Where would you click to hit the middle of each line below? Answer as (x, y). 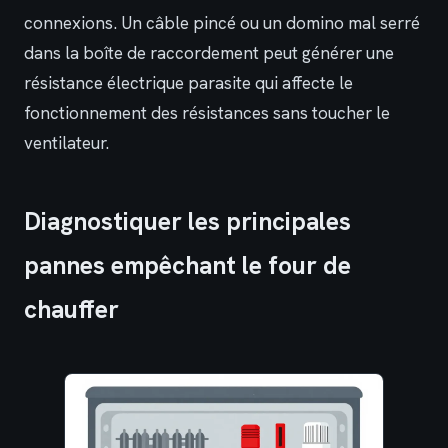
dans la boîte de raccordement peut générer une (209, 52)
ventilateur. (66, 142)
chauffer (71, 309)
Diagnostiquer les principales (187, 221)
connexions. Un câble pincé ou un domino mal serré (222, 22)
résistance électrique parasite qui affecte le (188, 82)
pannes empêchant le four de (187, 265)
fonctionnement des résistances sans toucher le (207, 112)
